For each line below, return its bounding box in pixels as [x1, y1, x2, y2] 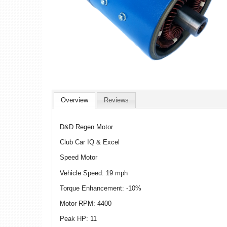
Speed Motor [60, 154, 97, 162]
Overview [60, 96, 88, 104]
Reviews [103, 96, 129, 104]
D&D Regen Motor [60, 123, 115, 131]
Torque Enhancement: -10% [60, 184, 141, 192]
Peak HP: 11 [60, 215, 97, 223]
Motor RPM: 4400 [60, 199, 111, 207]
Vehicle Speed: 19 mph [60, 169, 128, 177]
